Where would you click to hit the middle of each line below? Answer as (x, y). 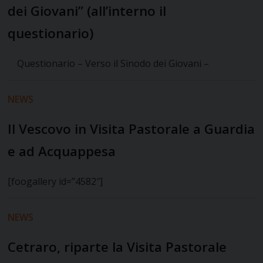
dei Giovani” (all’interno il (87, 11)
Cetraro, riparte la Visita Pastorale (117, 247)
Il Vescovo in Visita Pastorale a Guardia (131, 129)
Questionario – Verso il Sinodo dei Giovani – (109, 64)
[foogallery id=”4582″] (55, 182)
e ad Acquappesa (62, 151)
